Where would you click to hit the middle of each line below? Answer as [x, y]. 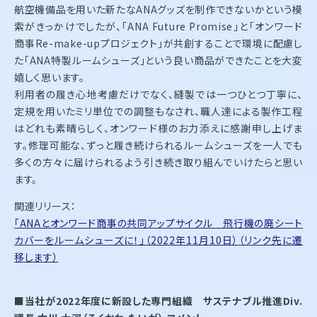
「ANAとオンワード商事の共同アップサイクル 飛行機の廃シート [158, 223]
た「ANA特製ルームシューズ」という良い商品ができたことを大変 [158, 60]
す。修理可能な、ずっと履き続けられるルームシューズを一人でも [158, 145]
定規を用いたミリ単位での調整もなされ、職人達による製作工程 [158, 111]
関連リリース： [45, 206]
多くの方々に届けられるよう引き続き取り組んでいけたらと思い [158, 162]
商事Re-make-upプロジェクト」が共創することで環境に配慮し [158, 43]
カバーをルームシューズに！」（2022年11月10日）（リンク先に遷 [158, 240]
